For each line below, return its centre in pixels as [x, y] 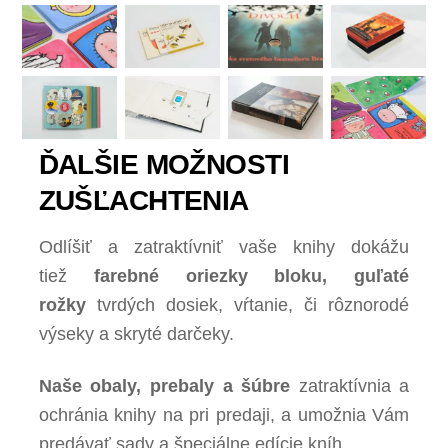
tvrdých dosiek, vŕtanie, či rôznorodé [247, 305]
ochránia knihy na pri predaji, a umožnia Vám [224, 414]
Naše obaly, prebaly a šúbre [168, 385]
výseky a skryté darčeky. [136, 334]
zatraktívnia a [354, 385]
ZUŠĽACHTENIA [143, 200]
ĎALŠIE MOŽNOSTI [164, 164]
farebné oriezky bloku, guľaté [251, 276]
